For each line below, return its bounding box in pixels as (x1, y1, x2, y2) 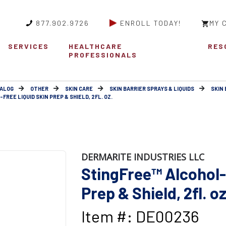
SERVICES (8, 42, 49, 51)
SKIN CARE (65, 85, 93, 92)
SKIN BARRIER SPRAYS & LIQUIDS (109, 85, 194, 92)
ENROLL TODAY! (120, 19, 181, 27)
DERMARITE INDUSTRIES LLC (81, 151, 204, 163)
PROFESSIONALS (69, 50, 138, 60)
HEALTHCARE (69, 42, 123, 51)
